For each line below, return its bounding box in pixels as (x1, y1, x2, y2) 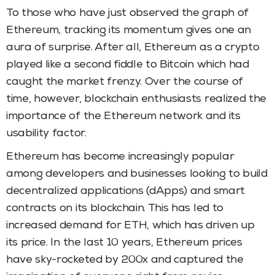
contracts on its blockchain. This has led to (6, 203, 223, 214)
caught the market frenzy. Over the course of (6, 76, 243, 88)
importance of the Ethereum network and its (6, 110, 241, 122)
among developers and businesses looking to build (6, 168, 268, 180)
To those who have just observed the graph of (6, 7, 249, 19)
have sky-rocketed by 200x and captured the (6, 254, 244, 266)
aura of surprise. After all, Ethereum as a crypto (6, 42, 260, 53)
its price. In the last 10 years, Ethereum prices (6, 237, 242, 249)
